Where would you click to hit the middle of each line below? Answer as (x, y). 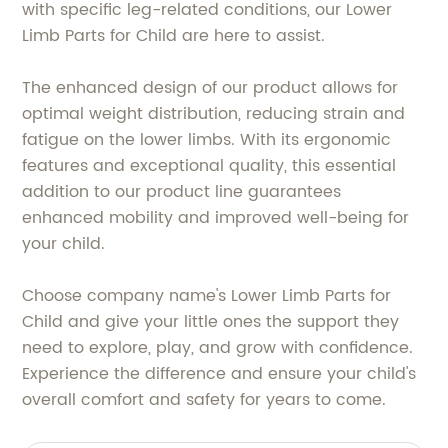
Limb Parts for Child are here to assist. (174, 36)
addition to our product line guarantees (182, 192)
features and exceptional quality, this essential (209, 166)
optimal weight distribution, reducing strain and (214, 114)
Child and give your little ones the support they (211, 322)
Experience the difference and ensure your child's (219, 374)
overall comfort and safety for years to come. (204, 400)
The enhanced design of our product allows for (210, 88)
